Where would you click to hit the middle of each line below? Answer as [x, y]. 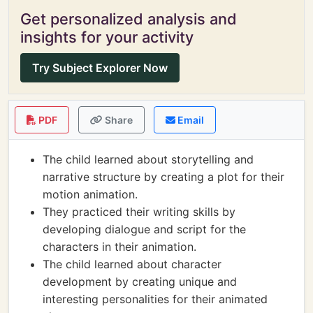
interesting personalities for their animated [155, 299]
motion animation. [90, 194]
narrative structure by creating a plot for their [163, 177]
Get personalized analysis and [129, 19]
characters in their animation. [119, 247]
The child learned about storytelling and [148, 159]
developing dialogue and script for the [144, 229]
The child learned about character [132, 264]
